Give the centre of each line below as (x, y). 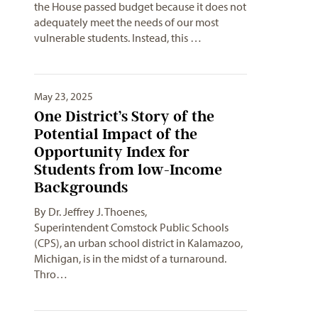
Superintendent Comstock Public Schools (131, 227)
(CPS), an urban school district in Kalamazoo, (138, 242)
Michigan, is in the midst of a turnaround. (130, 258)
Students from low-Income (128, 169)
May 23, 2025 (64, 96)
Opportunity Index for (112, 151)
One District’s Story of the (124, 116)
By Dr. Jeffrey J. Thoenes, (91, 211)
